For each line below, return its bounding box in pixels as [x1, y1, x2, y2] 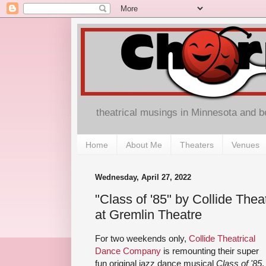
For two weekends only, [95, 233, 189, 243]
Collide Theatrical [189, 233, 255, 243]
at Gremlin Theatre [95, 207, 202, 222]
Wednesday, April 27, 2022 [95, 173, 191, 182]
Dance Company [95, 245, 161, 256]
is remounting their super [161, 245, 259, 256]
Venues [232, 140, 259, 150]
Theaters [180, 140, 214, 150]
